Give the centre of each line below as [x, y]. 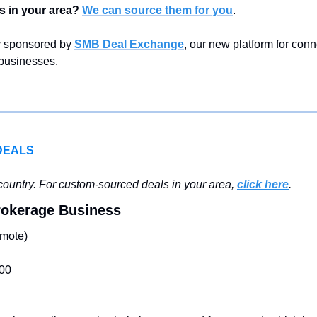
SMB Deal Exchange [129, 45]
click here [263, 185]
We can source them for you [157, 11]
